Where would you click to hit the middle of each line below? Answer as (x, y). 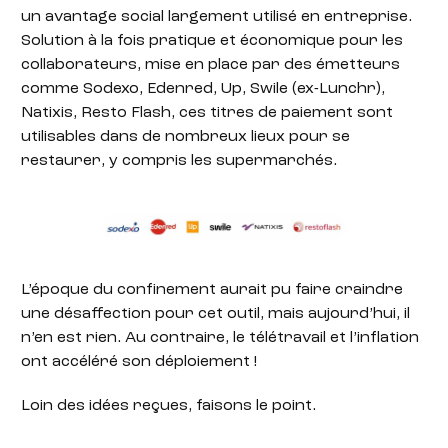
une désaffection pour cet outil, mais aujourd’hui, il (216, 313)
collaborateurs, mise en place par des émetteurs (211, 65)
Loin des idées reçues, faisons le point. (169, 406)
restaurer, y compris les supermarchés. (179, 161)
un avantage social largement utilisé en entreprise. (217, 17)
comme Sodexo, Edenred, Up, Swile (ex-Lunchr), (203, 89)
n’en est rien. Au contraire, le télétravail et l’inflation (220, 337)
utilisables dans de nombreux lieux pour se (186, 137)
